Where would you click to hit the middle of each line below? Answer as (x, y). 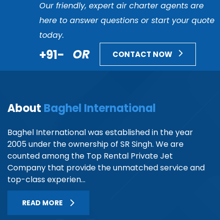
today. (52, 35)
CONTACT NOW (143, 54)
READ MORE (42, 203)
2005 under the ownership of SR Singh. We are (96, 144)
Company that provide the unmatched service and (106, 167)
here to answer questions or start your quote (127, 20)
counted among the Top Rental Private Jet (90, 156)
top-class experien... (46, 179)
